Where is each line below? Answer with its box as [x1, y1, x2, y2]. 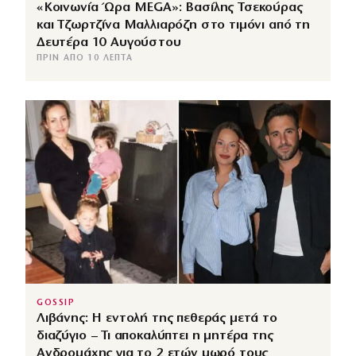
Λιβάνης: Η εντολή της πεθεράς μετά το [37, 311, 277, 325]
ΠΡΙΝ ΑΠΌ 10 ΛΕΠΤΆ [37, 54, 133, 64]
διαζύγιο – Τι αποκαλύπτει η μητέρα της [37, 328, 273, 342]
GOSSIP [37, 298, 75, 308]
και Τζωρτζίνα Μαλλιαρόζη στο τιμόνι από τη [37, 18, 310, 33]
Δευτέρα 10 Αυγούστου [37, 36, 181, 50]
